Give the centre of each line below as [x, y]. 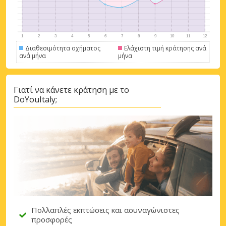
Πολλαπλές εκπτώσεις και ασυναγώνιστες [105, 210]
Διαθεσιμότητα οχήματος [63, 48]
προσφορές [52, 220]
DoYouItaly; [35, 100]
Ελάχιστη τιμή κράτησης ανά [165, 48]
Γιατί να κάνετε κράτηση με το [71, 90]
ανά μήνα [33, 55]
